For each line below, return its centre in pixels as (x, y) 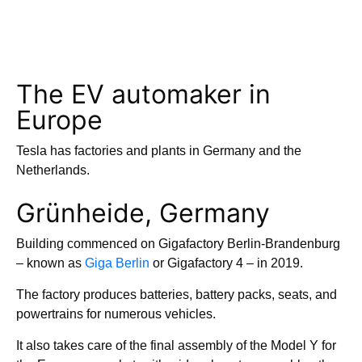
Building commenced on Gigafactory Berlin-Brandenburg (178, 243)
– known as (51, 263)
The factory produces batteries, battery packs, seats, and (177, 294)
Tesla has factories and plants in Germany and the (159, 150)
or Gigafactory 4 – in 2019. (226, 263)
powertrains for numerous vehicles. (118, 314)
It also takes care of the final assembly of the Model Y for (176, 345)
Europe (59, 120)
